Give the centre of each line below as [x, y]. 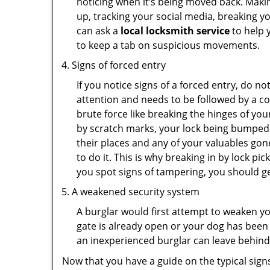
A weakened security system [136, 192]
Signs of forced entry [119, 65]
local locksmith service [175, 31]
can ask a [99, 31]
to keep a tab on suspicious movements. [168, 45]
